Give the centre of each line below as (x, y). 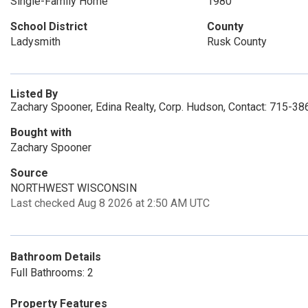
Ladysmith (35, 42)
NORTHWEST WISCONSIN (74, 188)
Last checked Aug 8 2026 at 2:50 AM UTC (110, 203)
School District (49, 26)
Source (29, 173)
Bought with (41, 132)
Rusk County (236, 42)
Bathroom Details (56, 257)
